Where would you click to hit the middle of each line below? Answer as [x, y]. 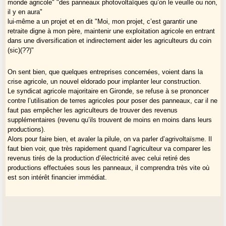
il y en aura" [25, 12]
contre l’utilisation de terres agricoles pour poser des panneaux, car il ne [113, 100]
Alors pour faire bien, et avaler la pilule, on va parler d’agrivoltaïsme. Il [110, 139]
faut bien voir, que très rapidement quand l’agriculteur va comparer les [109, 148]
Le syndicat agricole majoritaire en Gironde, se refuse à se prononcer [108, 91]
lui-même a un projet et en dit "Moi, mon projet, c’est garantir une [103, 21]
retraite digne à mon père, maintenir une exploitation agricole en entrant [111, 31]
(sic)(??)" [21, 50]
